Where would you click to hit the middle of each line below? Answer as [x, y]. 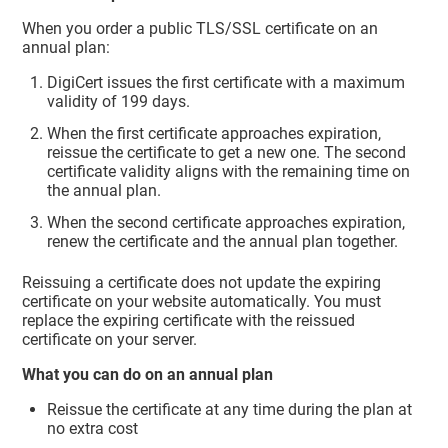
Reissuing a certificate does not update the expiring [202, 282]
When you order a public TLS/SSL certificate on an [200, 28]
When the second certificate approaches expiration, [226, 222]
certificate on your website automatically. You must [202, 301]
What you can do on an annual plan [148, 374]
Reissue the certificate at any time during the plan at [230, 409]
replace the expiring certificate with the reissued [189, 320]
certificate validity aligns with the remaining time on [229, 171]
